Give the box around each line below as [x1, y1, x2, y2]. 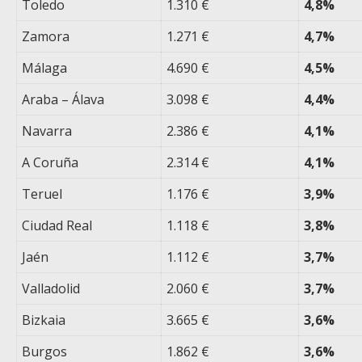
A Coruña [22, 154, 79, 172]
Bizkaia [22, 311, 66, 330]
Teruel [22, 185, 63, 204]
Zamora [22, 27, 70, 46]
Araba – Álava [22, 90, 105, 109]
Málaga [22, 59, 68, 78]
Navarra [22, 122, 73, 141]
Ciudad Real [22, 217, 93, 235]
